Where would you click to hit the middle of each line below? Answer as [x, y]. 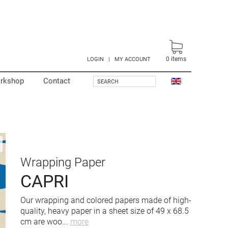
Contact [57, 81]
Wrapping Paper [63, 162]
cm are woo [41, 222]
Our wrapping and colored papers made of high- [106, 200]
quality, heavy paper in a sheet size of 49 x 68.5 [105, 211]
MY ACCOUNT [133, 59]
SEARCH [108, 82]
